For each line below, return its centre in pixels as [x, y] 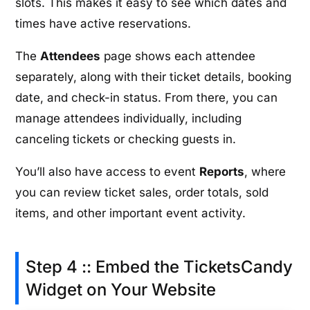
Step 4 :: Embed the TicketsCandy [159, 266]
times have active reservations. [103, 23]
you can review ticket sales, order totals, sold [142, 192]
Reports [222, 171]
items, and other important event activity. [131, 213]
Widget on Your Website [121, 289]
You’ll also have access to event [108, 171]
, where [265, 171]
